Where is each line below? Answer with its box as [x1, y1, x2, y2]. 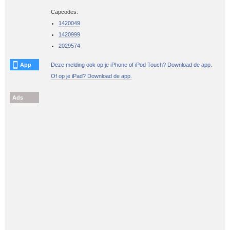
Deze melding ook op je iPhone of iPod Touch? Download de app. [50, 62, 212, 68]
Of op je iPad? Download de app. [50, 73, 132, 80]
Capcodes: [50, 9, 78, 15]
